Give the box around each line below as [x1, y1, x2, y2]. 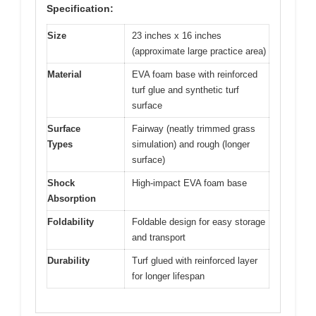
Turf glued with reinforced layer [132, 255, 257, 266]
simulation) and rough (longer [132, 138, 250, 150]
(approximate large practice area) [132, 45, 266, 56]
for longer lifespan [132, 270, 205, 281]
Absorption [47, 193, 96, 204]
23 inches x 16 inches [132, 30, 221, 41]
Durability [47, 255, 90, 266]
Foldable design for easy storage [132, 216, 265, 227]
